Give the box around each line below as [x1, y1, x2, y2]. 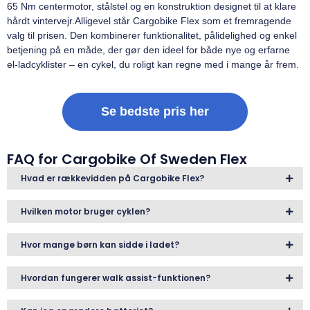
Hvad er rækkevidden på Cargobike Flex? [21, 172, 204, 185]
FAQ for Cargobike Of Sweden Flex [7, 149, 247, 170]
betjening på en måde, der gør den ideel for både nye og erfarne [7, 44, 290, 56]
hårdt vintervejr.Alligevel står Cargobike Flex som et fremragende [7, 15, 291, 27]
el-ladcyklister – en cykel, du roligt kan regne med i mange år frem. [7, 59, 299, 71]
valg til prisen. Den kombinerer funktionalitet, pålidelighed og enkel [7, 30, 297, 42]
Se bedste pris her [101, 104, 209, 119]
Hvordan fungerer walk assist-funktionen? [21, 272, 210, 284]
